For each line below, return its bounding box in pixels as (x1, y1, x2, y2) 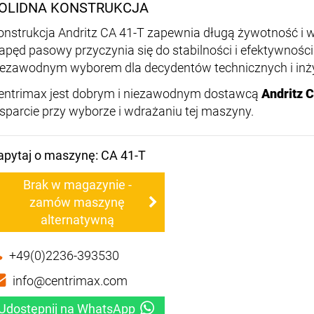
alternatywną (40, 212, 114, 228)
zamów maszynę (29, 195, 125, 210)
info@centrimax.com (13, 273, 128, 289)
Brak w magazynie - (22, 177, 132, 193)
